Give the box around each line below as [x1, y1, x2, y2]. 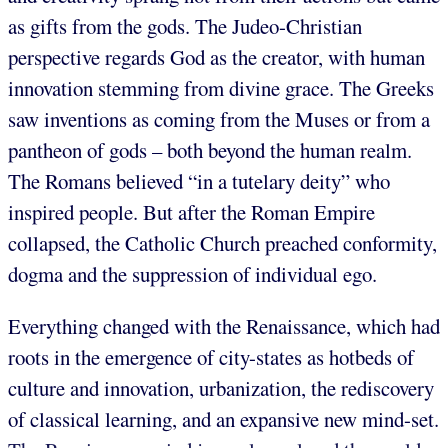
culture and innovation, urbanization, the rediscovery [8, 374, 434, 403]
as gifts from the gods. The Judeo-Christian [8, 12, 362, 41]
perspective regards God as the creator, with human [8, 43, 425, 72]
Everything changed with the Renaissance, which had [8, 312, 440, 341]
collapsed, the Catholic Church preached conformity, [8, 229, 437, 258]
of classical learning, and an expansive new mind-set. [8, 405, 439, 434]
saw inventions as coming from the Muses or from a [8, 105, 430, 134]
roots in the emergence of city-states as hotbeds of [8, 343, 414, 372]
